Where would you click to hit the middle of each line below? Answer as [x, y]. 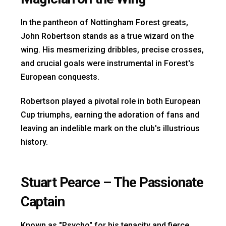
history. [34, 142]
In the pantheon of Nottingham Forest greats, [104, 23]
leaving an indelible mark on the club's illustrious [110, 129]
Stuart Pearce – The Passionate [112, 183]
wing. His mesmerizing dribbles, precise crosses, [112, 50]
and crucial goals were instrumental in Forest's [107, 64]
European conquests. [61, 77]
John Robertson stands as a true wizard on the [107, 36]
